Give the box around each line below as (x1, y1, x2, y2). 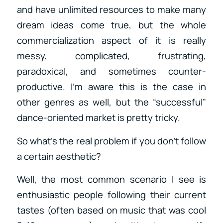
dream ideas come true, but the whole (16, 18, 207, 32)
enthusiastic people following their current (16, 188, 207, 202)
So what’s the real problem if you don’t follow (16, 134, 207, 147)
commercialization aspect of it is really (16, 34, 207, 47)
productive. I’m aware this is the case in (16, 80, 207, 94)
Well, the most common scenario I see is (16, 173, 207, 186)
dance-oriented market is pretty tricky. (16, 111, 180, 124)
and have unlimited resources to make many (16, 3, 207, 16)
